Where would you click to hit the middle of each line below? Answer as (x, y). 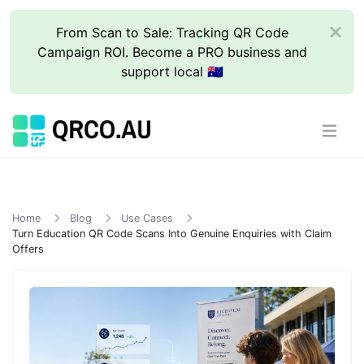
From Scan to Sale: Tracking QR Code (173, 32)
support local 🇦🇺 (173, 71)
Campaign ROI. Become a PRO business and (173, 52)
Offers (28, 249)
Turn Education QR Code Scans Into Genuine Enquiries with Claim (172, 234)
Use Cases (147, 218)
